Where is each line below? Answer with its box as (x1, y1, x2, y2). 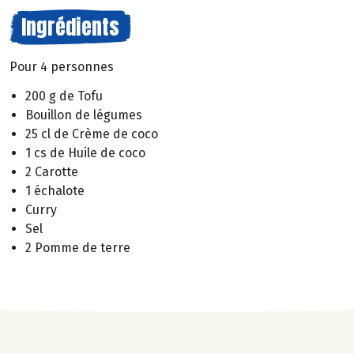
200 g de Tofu (25, 88, 103, 104)
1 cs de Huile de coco (25, 145, 145, 160)
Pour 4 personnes (9, 59, 114, 74)
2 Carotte (25, 164, 78, 179)
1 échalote (25, 183, 85, 198)
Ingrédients (21, 11, 119, 43)
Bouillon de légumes (25, 107, 142, 122)
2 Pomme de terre (25, 239, 130, 255)
